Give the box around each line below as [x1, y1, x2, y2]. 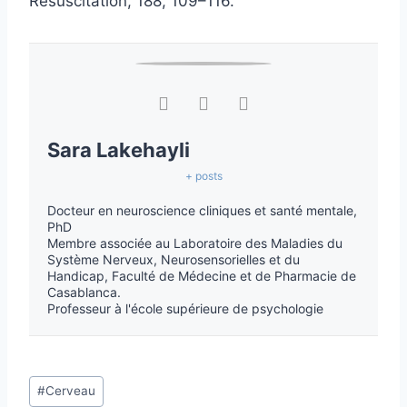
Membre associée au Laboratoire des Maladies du [47, 234, 342, 251]
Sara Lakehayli [47, 137, 190, 162]
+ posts [184, 168, 223, 183]
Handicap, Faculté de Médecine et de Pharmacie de [47, 267, 356, 283]
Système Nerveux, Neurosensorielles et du [47, 251, 300, 267]
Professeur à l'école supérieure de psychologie [47, 300, 323, 316]
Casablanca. [47, 283, 121, 300]
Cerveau [45, 383, 96, 399]
